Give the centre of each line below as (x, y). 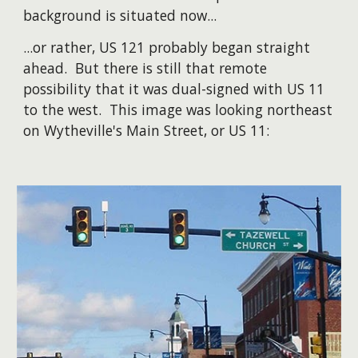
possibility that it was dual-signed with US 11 (174, 89)
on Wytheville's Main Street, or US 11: (147, 130)
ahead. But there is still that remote (145, 68)
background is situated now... (122, 15)
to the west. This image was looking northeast (178, 109)
